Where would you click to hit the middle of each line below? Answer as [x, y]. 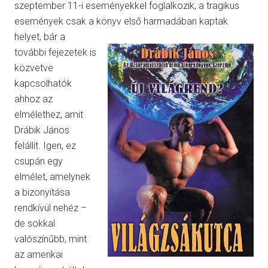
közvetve [34, 68]
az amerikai [39, 255]
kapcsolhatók [43, 84]
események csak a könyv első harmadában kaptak [121, 22]
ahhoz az [33, 99]
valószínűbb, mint [51, 239]
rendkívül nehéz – [51, 208]
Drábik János [42, 130]
